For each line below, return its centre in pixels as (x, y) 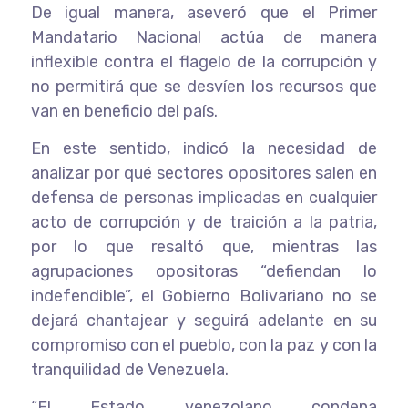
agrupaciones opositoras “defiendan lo (204, 271)
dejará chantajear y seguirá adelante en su (204, 320)
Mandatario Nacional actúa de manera (204, 37)
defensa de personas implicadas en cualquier (204, 197)
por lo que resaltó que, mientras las (204, 246)
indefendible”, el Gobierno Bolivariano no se (204, 296)
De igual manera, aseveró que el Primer (204, 12)
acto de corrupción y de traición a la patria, (204, 222)
